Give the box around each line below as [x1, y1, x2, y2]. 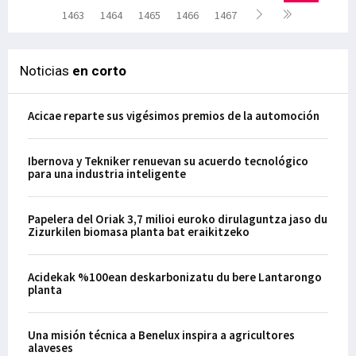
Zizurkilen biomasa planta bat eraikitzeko [28, 224, 250, 239]
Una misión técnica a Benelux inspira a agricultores [28, 327, 295, 342]
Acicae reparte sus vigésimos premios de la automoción [28, 108, 319, 123]
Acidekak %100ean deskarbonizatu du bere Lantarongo [28, 269, 322, 284]
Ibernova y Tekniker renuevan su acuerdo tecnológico [28, 153, 308, 168]
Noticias [20, 63, 72, 79]
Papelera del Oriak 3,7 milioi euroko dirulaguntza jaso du [28, 211, 327, 226]
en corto [72, 63, 126, 79]
